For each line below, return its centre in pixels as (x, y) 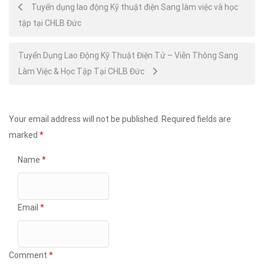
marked (24, 135)
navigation (43, 32)
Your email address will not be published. (84, 119)
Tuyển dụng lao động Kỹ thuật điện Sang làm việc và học (134, 7)
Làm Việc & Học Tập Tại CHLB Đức (82, 71)
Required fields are (196, 119)
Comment (29, 255)
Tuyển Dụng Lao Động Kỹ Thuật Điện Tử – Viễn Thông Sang (128, 55)
